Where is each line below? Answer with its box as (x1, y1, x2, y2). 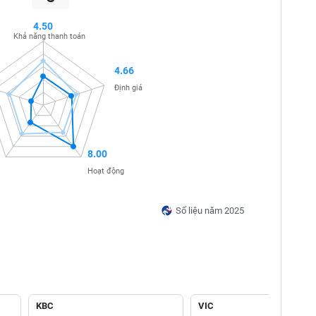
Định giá (114, 83, 143, 92)
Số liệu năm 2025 (175, 205, 244, 216)
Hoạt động (87, 166, 124, 176)
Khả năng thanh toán (13, 31, 85, 41)
